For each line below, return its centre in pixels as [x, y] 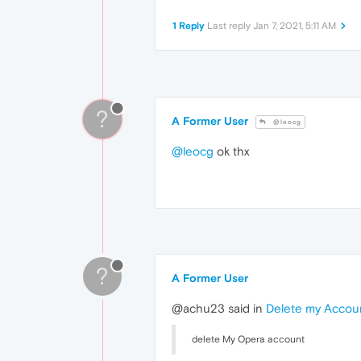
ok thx [232, 151]
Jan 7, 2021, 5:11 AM [295, 26]
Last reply [230, 26]
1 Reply [189, 26]
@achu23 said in [219, 309]
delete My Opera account [248, 340]
